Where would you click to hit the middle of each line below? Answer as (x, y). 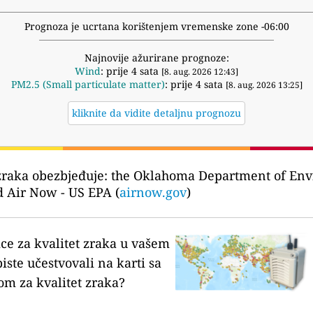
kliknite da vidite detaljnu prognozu (156, 113)
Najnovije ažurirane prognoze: (156, 58)
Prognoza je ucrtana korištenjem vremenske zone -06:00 (156, 27)
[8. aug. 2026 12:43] (200, 72)
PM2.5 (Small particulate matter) (88, 85)
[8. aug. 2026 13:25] (264, 85)
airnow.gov (153, 192)
